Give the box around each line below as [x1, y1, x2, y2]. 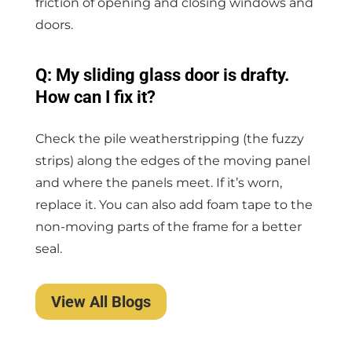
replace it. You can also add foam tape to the [35, 196, 313, 212]
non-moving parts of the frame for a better [35, 218, 302, 234]
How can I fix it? [35, 86, 156, 107]
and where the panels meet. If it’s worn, [35, 174, 282, 190]
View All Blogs [50, 291, 151, 311]
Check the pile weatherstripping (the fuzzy [35, 130, 304, 146]
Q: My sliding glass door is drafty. [35, 64, 289, 85]
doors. [35, 16, 73, 32]
